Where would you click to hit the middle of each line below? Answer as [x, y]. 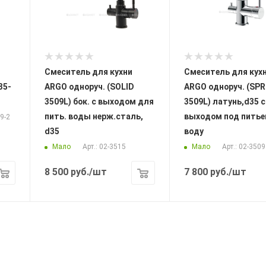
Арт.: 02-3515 [104, 147]
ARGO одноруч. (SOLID [89, 87]
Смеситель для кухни [88, 72]
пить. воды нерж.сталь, [94, 117]
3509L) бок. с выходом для [99, 102]
